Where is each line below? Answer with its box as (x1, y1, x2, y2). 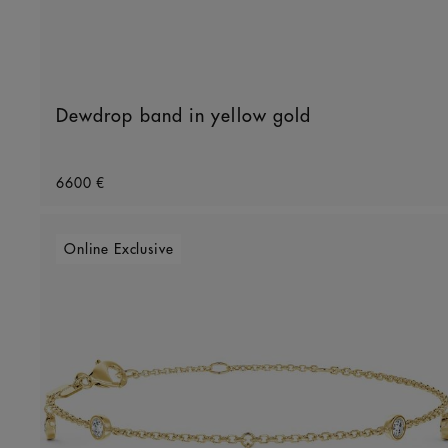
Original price (55, 160, 156, 177)
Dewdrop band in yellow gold (56, 106, 312, 125)
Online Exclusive (64, 241, 174, 256)
